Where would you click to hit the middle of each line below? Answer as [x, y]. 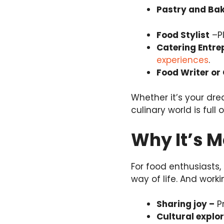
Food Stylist [183, 35]
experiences [182, 60]
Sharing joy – [185, 204]
